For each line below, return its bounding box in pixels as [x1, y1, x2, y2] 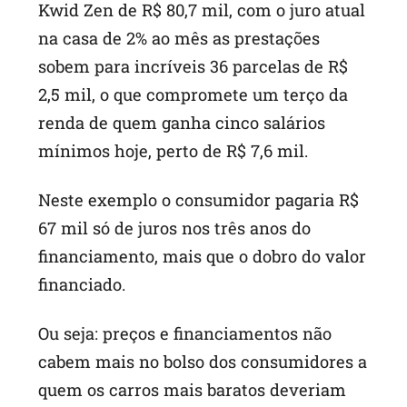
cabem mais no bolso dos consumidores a [38, 350, 368, 372]
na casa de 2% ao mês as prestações [38, 27, 321, 50]
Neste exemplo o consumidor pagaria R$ [38, 188, 360, 211]
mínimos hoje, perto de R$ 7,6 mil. [38, 140, 309, 163]
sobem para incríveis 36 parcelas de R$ [38, 55, 349, 78]
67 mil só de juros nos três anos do [38, 216, 312, 239]
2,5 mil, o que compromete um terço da [38, 84, 349, 106]
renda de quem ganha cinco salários [38, 112, 326, 134]
